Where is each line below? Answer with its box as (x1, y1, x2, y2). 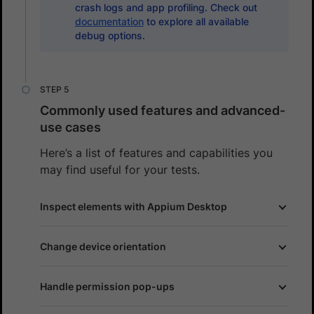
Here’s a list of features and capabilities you (40, 145, 273, 160)
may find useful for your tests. (40, 162, 200, 177)
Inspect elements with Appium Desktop (40, 200, 227, 212)
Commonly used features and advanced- (40, 102, 285, 118)
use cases (40, 119, 101, 135)
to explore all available (143, 15, 249, 27)
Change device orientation (40, 240, 166, 252)
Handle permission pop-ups (40, 280, 175, 292)
